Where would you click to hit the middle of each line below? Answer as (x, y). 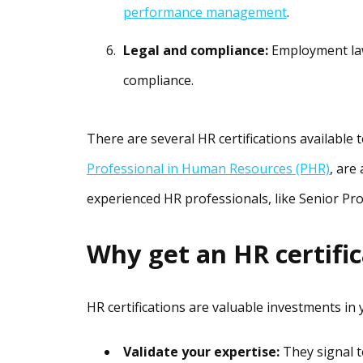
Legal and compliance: (196, 51)
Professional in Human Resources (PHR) (208, 169)
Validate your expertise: (201, 352)
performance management (205, 13)
